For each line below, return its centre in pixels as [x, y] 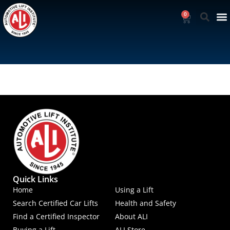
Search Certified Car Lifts [55, 203]
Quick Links [35, 179]
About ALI [131, 217]
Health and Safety [146, 203]
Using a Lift [134, 190]
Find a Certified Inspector [56, 217]
